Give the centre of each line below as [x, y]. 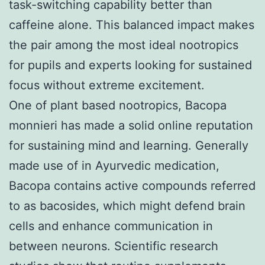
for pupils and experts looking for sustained [130, 65]
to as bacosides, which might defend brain [127, 206]
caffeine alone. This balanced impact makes [132, 25]
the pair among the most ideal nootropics [124, 45]
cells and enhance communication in [111, 226]
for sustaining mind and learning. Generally [129, 145]
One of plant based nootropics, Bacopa [118, 105]
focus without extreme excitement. [107, 85]
